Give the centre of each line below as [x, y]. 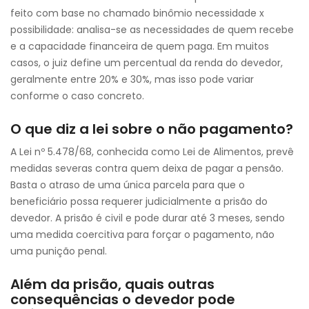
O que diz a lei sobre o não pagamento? [152, 129]
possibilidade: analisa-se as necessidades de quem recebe [152, 30]
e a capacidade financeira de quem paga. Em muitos [140, 46]
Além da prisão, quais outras [112, 284]
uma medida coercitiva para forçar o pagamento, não [142, 235]
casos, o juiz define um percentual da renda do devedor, [147, 63]
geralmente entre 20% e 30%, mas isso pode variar [132, 79]
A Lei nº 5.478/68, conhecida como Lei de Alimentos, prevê [152, 152]
